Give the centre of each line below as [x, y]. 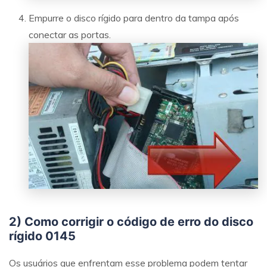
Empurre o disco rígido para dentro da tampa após [134, 18]
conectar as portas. [70, 35]
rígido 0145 [42, 236]
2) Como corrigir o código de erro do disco [131, 222]
